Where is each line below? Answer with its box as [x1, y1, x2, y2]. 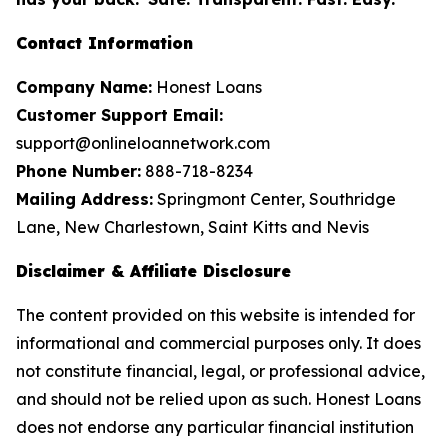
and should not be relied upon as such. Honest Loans [16, 388, 421, 409]
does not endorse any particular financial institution [16, 416, 414, 437]
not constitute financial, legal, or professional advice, [16, 360, 425, 381]
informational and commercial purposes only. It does [16, 332, 421, 353]
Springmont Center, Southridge [153, 188, 396, 209]
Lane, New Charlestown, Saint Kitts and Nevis [16, 216, 369, 237]
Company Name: [16, 76, 152, 97]
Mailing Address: [16, 188, 153, 209]
